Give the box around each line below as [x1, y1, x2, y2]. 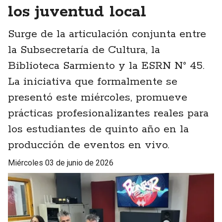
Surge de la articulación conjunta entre [8, 27, 206, 42]
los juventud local [8, 2, 146, 23]
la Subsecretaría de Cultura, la [8, 43, 160, 57]
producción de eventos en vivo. [8, 138, 169, 153]
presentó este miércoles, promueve [8, 91, 187, 105]
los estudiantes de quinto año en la [8, 122, 189, 137]
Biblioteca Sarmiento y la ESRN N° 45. [8, 59, 204, 73]
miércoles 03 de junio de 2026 [15, 158, 113, 168]
